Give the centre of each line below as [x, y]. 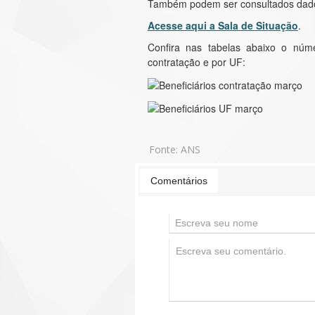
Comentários [179, 181]
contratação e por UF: [196, 62]
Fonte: [165, 149]
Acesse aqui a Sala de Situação [223, 25]
